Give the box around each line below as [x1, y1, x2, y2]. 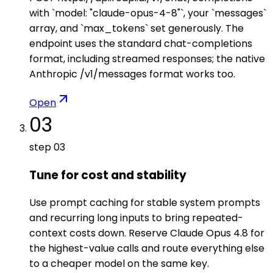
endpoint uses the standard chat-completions [29, 37, 252, 51]
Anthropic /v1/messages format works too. [29, 67, 235, 81]
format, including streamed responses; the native [29, 52, 265, 66]
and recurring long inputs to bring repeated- [29, 211, 243, 225]
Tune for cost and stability [29, 166, 186, 183]
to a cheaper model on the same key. [29, 257, 209, 271]
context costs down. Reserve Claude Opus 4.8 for [29, 226, 264, 241]
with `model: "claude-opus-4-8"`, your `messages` [29, 6, 266, 20]
